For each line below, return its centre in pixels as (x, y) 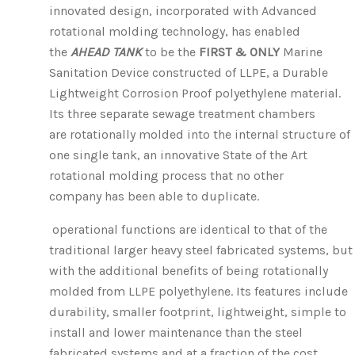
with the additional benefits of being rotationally (189, 271)
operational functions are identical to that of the (190, 229)
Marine (303, 52)
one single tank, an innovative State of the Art (178, 155)
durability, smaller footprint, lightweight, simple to (198, 312)
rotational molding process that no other (166, 176)
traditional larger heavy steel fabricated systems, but (201, 250)
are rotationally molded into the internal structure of (200, 134)
